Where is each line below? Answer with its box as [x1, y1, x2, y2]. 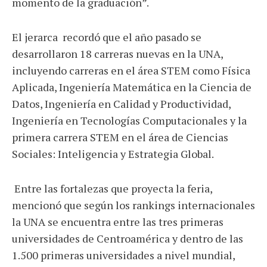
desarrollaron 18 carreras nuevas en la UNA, [12, 46, 223, 61]
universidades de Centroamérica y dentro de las [12, 231, 243, 246]
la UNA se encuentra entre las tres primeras [12, 215, 223, 229]
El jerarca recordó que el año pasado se [12, 30, 201, 45]
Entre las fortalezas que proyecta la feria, [12, 181, 212, 196]
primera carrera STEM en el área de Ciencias [12, 130, 228, 145]
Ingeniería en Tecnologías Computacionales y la [12, 113, 247, 128]
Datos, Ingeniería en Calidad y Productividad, [12, 97, 231, 111]
